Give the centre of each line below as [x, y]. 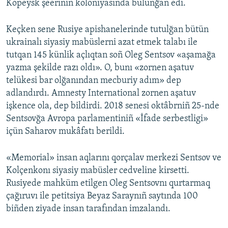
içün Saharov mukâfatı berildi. [65, 132]
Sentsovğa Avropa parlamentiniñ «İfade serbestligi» [107, 119]
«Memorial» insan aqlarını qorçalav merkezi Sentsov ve [114, 158]
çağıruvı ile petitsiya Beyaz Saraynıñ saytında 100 [102, 196]
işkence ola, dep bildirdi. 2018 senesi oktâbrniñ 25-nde [113, 106]
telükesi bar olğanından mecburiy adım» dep [94, 81]
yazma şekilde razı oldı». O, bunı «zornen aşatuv [100, 68]
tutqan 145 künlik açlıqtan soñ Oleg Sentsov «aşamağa [111, 55]
